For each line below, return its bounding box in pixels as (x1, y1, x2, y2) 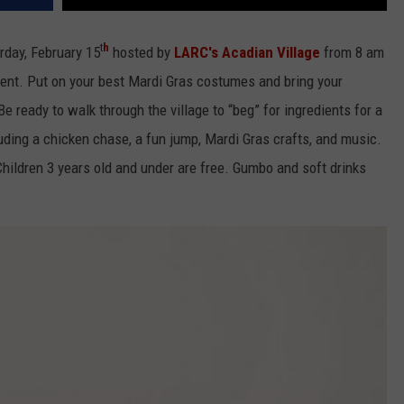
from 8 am (324, 42, 384, 61)
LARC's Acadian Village (174, 42, 324, 61)
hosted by (109, 42, 174, 61)
